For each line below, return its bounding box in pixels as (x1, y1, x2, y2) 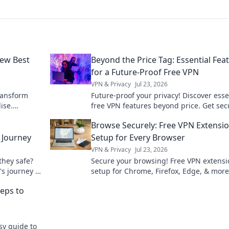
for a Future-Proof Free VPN (91, 66, 199, 78)
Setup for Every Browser (91, 132, 185, 143)
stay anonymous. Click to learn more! (91, 111, 217, 121)
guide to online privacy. (91, 176, 171, 186)
